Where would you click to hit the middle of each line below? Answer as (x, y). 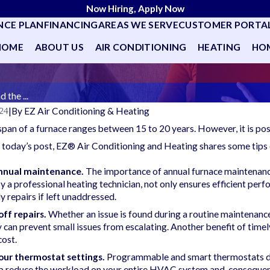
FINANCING (71, 24)
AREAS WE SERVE (138, 24)
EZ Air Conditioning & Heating (87, 111)
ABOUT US (59, 47)
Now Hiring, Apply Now (135, 8)
